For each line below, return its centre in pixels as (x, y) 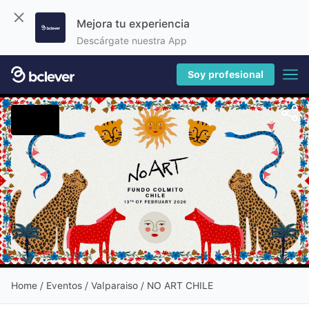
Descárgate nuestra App (132, 41)
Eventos (64, 286)
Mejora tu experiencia (133, 24)
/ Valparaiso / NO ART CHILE (148, 286)
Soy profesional (226, 74)
